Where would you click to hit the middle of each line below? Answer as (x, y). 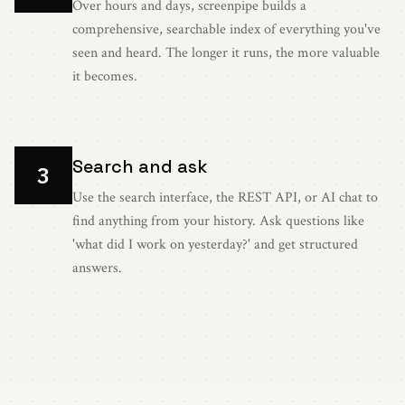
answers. (97, 268)
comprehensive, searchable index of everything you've (226, 29)
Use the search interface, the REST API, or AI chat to (225, 197)
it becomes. (105, 76)
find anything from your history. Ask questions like (218, 221)
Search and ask (140, 166)
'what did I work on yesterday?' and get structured (215, 244)
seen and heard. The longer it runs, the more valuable (226, 52)
